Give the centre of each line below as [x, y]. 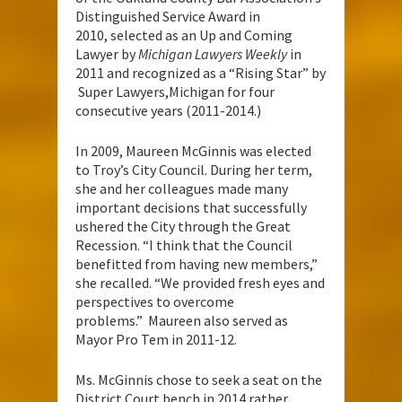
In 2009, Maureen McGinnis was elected [193, 150]
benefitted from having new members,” [197, 263]
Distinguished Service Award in [168, 16]
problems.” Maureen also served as [182, 320]
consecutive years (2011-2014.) [168, 110]
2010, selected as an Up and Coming [184, 35]
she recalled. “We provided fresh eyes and [200, 282]
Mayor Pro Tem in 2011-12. [156, 339]
